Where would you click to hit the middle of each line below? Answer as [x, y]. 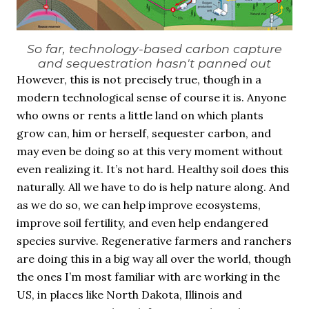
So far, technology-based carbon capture [154, 49]
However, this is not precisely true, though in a [139, 79]
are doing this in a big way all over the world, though [154, 259]
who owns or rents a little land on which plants [140, 115]
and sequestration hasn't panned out [154, 63]
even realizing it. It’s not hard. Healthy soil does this [153, 169]
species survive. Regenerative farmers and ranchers [154, 241]
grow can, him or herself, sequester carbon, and [144, 133]
